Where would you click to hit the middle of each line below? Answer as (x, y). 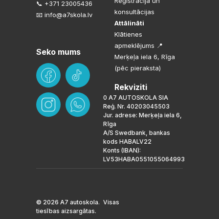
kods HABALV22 (127, 141)
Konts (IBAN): (122, 150)
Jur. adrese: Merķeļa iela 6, (142, 115)
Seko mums (58, 52)
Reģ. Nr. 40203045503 (136, 106)
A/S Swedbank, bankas (137, 132)
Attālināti (129, 23)
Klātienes (128, 34)
